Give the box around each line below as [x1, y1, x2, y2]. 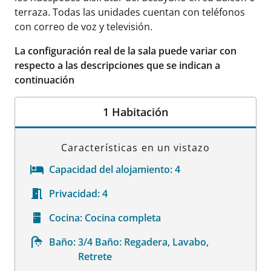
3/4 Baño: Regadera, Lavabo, [77, 235, 209, 249]
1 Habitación [103, 104, 168, 119]
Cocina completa [85, 211, 161, 224]
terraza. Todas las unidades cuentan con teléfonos [15, 5, 245, 19]
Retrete [77, 249, 112, 263]
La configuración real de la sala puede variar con [15, 44, 237, 57]
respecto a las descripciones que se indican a [15, 58, 220, 72]
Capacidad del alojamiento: [49, 162, 172, 176]
